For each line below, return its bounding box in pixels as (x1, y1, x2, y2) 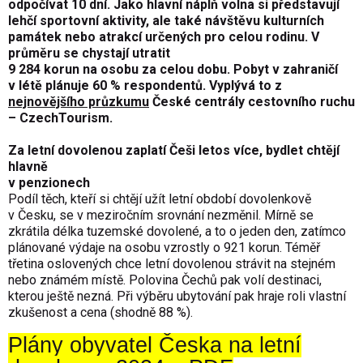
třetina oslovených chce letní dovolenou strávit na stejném (8, 256, 335, 272)
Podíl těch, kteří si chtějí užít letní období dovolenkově (8, 191, 311, 207)
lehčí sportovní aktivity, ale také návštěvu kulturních (8, 13, 324, 29)
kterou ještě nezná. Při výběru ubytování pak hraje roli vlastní (8, 288, 346, 305)
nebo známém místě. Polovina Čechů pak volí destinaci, (8, 272, 322, 288)
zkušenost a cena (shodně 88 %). (8, 305, 193, 321)
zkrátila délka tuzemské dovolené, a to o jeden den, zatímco (8, 224, 346, 240)
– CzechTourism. (8, 110, 113, 126)
